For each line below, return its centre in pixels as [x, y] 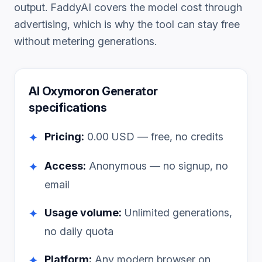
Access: [65, 166]
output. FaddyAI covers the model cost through [128, 7]
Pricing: [64, 137]
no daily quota [79, 231]
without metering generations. [85, 41]
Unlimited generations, [177, 213]
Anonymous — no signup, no [157, 166]
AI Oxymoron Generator [93, 91]
